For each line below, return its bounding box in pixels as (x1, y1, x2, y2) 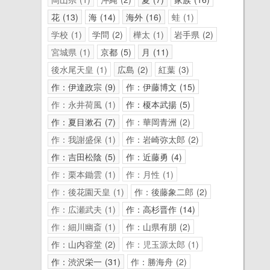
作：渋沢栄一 (51, 255, 102, 268)
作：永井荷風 (51, 98, 102, 110)
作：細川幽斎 (51, 220, 102, 233)
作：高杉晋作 (126, 202, 177, 215)
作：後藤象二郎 (134, 185, 194, 198)
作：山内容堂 (51, 237, 102, 250)
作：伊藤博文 (126, 80, 177, 93)
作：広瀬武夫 (51, 202, 102, 215)
